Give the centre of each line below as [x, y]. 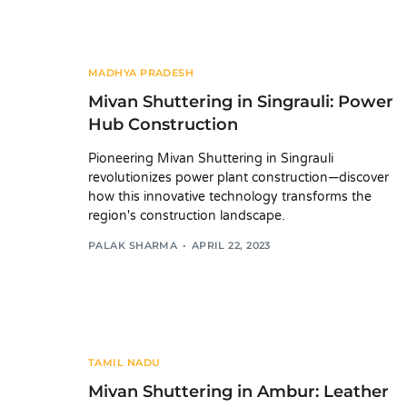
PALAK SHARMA [133, 245]
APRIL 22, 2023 [231, 245]
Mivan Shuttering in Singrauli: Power [241, 102]
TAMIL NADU [124, 362]
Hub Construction [163, 125]
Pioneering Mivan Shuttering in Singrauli [211, 159]
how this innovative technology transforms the [230, 197]
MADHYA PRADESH [141, 73]
